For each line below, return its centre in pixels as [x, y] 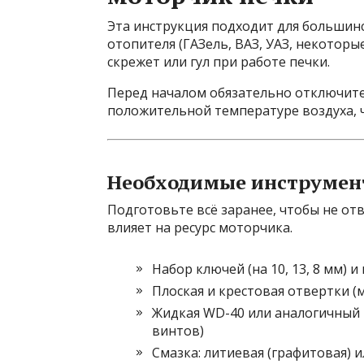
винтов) [178, 331]
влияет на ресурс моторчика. [200, 227]
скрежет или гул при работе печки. [219, 62]
